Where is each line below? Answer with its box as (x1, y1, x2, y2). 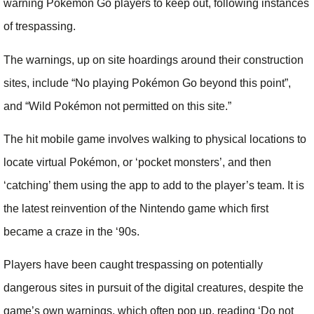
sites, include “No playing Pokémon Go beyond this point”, (4, 76, 291, 89)
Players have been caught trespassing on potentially (4, 259, 263, 271)
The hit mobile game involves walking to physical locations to (4, 133, 306, 146)
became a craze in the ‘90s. (4, 226, 139, 238)
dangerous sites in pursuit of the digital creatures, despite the (4, 282, 303, 294)
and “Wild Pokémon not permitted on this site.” (4, 100, 231, 112)
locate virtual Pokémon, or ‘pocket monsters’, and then (4, 156, 271, 169)
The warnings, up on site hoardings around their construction (4, 53, 303, 66)
